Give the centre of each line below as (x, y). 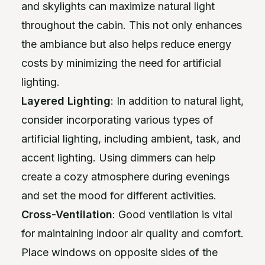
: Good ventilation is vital (172, 214)
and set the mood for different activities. (119, 195)
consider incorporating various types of (117, 119)
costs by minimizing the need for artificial (121, 63)
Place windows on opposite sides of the (119, 252)
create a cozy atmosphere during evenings (125, 176)
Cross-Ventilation (67, 214)
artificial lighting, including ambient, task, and (131, 138)
